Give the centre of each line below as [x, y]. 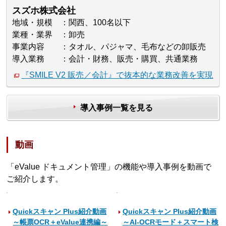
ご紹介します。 [35, 179]
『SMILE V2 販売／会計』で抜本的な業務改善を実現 [117, 75]
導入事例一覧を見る [116, 107]
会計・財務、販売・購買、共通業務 [133, 59]
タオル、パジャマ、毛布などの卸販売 [137, 46]
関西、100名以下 [100, 22]
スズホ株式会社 [44, 10]
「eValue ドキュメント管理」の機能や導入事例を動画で [109, 167]
